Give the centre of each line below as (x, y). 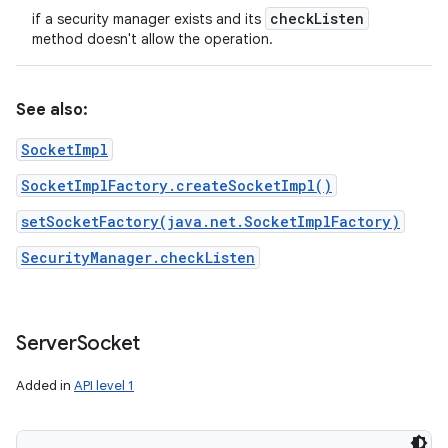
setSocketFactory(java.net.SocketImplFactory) (210, 221)
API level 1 (104, 385)
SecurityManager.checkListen (138, 257)
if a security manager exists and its (148, 19)
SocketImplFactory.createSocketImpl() (176, 185)
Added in (45, 385)
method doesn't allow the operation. (152, 39)
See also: (52, 110)
